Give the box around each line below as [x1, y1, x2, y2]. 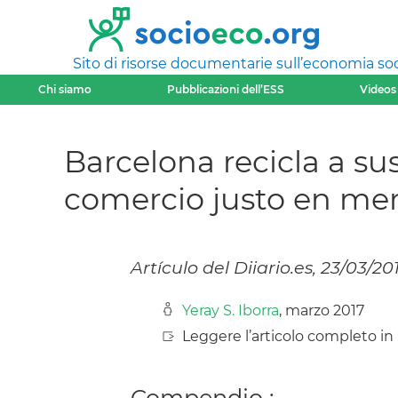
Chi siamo [37, 83, 92, 96]
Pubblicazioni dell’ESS [166, 83, 284, 96]
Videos [359, 83, 396, 96]
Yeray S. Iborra [182, 302, 279, 320]
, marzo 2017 [279, 302, 364, 320]
